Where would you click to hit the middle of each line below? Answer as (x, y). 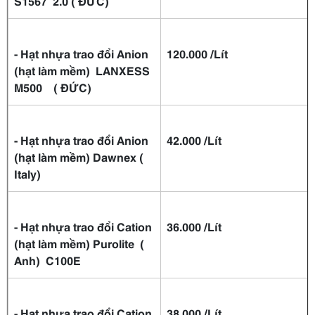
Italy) (27, 174)
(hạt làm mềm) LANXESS (82, 70)
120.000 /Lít (197, 53)
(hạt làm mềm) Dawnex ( (79, 157)
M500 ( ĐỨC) (61, 87)
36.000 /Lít (194, 226)
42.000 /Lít (194, 140)
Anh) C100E (47, 260)
